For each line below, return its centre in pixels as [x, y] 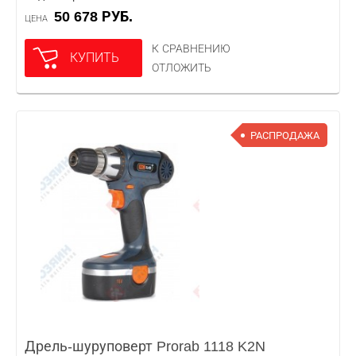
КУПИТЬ [95, 58]
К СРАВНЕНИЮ [191, 48]
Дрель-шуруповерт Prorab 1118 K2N [145, 346]
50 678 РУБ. [97, 17]
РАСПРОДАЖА [285, 135]
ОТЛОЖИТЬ [182, 68]
